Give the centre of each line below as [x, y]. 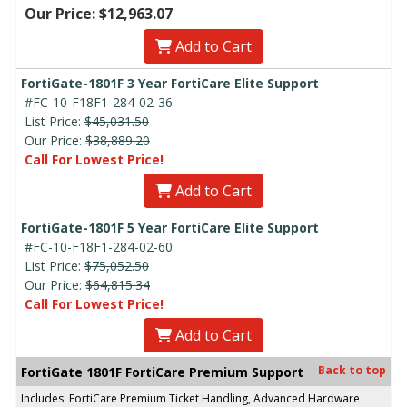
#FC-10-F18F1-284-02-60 [99, 246]
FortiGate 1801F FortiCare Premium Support [162, 372]
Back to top [352, 370]
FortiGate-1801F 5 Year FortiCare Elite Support [170, 227]
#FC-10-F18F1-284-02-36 [99, 102]
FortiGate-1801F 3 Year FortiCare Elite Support [170, 83]
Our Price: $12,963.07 [99, 13]
